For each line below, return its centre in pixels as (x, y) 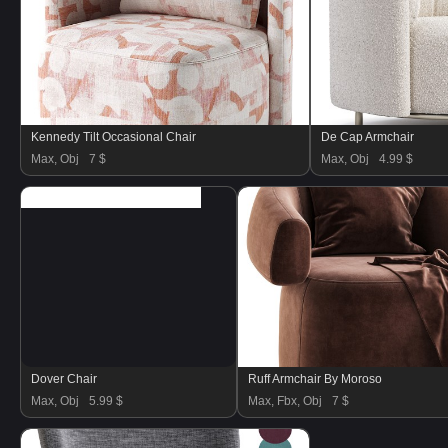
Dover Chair (64, 379)
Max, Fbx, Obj (285, 401)
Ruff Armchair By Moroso (315, 379)
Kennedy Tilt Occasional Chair (113, 137)
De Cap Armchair (367, 137)
